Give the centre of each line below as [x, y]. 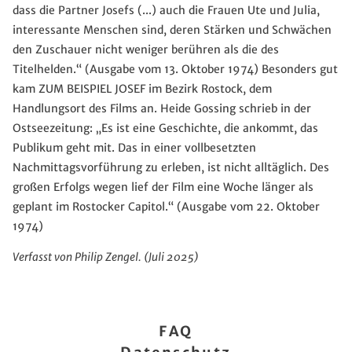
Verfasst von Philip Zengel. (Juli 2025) [106, 257]
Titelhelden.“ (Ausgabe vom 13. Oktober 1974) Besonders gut [175, 70]
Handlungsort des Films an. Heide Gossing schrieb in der [162, 109]
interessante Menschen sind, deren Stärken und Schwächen [172, 30]
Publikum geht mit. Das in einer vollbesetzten [134, 148]
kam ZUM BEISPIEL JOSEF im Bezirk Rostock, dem [142, 89]
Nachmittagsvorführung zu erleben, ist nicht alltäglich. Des [171, 168]
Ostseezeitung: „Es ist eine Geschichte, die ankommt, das [165, 128]
